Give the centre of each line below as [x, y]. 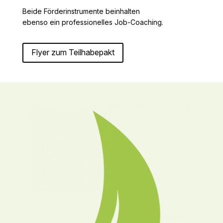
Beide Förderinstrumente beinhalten [81, 11]
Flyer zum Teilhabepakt [73, 53]
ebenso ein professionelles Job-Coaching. [93, 22]
